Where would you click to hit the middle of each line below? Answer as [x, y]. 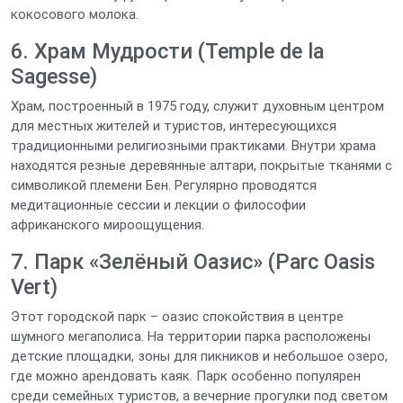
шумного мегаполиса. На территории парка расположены [191, 336]
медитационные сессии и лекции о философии [158, 205]
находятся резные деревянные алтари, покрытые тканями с [201, 166]
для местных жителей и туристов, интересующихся [174, 126]
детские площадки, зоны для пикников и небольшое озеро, [199, 356]
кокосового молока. [75, 14]
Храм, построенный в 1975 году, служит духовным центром [197, 106]
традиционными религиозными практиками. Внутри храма [193, 146]
